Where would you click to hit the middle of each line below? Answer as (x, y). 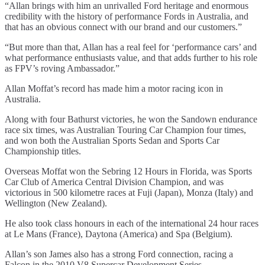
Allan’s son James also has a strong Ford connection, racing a (119, 254)
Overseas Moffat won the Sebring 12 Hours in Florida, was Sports (128, 172)
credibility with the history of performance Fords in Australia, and (127, 17)
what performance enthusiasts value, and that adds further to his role (131, 58)
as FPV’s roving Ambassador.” (62, 69)
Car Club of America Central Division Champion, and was (114, 182)
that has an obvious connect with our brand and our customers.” (123, 27)
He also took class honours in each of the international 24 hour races (132, 224)
